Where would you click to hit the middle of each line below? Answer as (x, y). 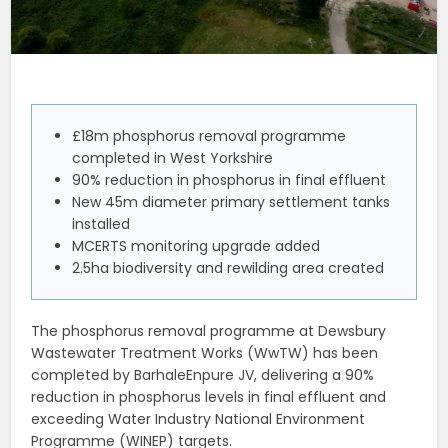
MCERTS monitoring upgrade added (196, 246)
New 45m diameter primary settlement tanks (231, 202)
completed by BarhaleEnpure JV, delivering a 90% (203, 375)
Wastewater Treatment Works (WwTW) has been (205, 353)
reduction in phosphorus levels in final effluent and (209, 397)
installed (101, 224)
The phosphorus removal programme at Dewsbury (209, 331)
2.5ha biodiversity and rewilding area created (228, 268)
